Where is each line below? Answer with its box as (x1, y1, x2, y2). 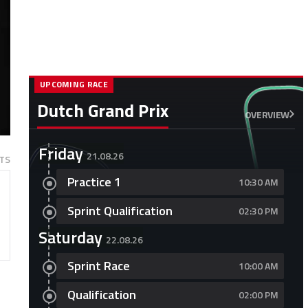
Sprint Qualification (67, 201, 173, 220)
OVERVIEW (244, 107, 289, 122)
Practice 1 (67, 173, 121, 191)
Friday (38, 141, 83, 166)
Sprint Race (67, 256, 130, 275)
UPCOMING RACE (39, 78, 108, 91)
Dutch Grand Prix (36, 97, 168, 124)
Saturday (38, 225, 102, 250)
